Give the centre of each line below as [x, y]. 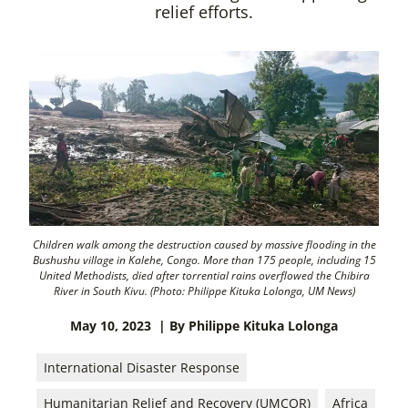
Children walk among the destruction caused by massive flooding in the [204, 245]
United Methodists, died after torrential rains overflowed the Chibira [204, 275]
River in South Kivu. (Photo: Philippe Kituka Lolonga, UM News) [204, 291]
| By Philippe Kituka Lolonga [248, 326]
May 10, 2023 [111, 326]
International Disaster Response [142, 367]
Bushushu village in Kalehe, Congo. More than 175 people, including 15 [204, 260]
